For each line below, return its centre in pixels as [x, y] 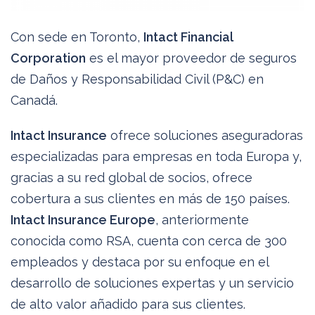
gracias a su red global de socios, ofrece [131, 177]
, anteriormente [202, 219]
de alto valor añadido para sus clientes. [128, 304]
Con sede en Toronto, [77, 37]
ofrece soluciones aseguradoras [205, 135]
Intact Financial [188, 37]
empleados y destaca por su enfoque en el [140, 262]
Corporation [48, 58]
